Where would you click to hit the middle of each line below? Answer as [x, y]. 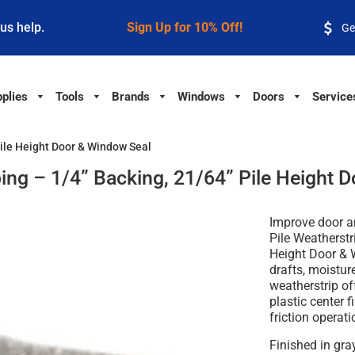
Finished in [302, 345]
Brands [130, 96]
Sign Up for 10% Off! [184, 27]
